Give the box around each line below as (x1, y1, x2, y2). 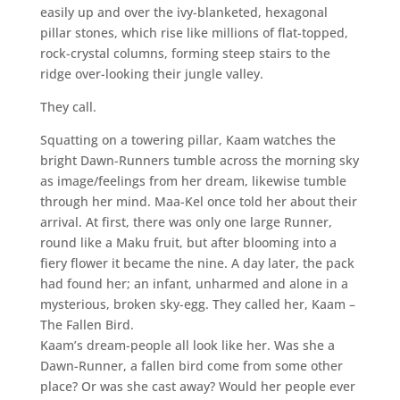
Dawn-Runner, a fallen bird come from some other (39, 356, 343, 374)
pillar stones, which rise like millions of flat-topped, (39, 23, 348, 41)
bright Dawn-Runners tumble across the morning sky (39, 151, 359, 169)
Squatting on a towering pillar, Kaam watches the (39, 130, 336, 148)
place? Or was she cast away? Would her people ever (39, 377, 355, 395)
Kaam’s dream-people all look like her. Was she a (39, 336, 335, 354)
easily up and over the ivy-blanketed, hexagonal (39, 3, 328, 21)
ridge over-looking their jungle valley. (39, 64, 263, 82)
